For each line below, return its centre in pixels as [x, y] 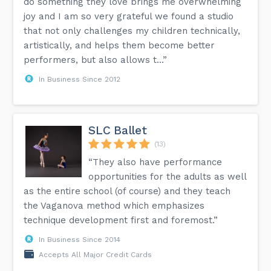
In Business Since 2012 [80, 79]
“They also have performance [155, 162]
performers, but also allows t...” [96, 60]
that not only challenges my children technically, [132, 31]
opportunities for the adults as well [168, 176]
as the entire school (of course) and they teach [127, 191]
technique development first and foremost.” [121, 220]
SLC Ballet [118, 130]
